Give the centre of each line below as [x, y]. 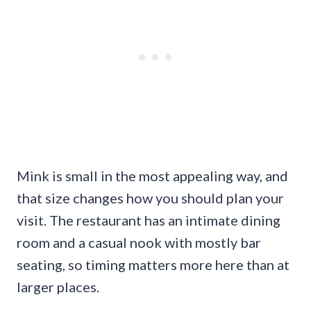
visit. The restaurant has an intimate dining [149, 220]
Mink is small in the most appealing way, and [152, 176]
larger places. [58, 287]
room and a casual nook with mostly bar [139, 243]
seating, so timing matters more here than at [153, 265]
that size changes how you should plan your [150, 198]
